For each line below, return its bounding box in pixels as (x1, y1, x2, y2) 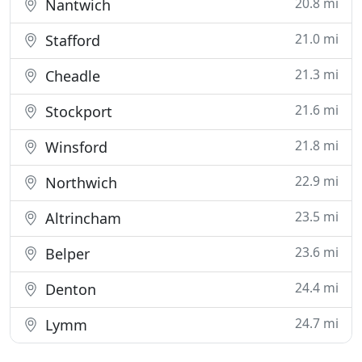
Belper (41, 244, 90, 263)
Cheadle (41, 66, 100, 86)
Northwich (41, 173, 117, 192)
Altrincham (41, 208, 121, 228)
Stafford (41, 31, 100, 50)
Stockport (41, 102, 112, 121)
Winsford (41, 137, 107, 157)
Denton (41, 280, 96, 299)
